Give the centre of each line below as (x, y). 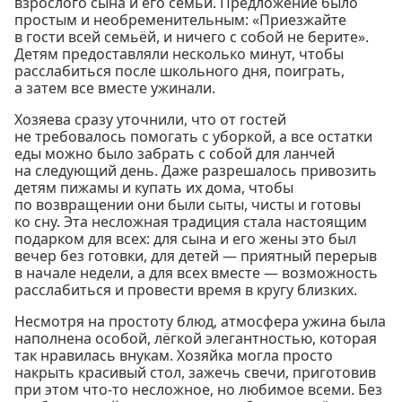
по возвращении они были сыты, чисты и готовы (188, 204)
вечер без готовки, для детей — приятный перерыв (196, 255)
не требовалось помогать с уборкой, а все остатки (193, 136)
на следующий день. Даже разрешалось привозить (196, 170)
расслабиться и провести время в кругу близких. (186, 289)
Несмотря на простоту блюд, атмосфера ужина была (200, 321)
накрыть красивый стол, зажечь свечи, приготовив (195, 372)
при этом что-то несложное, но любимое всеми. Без (198, 389)
